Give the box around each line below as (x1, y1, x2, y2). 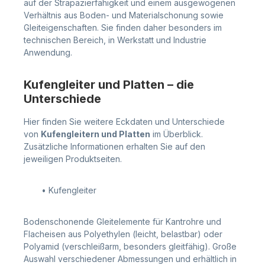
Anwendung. (24, 47, 72, 57)
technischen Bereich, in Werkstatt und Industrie (24, 34, 206, 45)
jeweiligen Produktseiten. (24, 153, 124, 164)
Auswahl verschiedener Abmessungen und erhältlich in (24, 253, 237, 264)
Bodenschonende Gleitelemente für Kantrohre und (24, 216, 221, 227)
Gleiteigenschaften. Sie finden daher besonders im (24, 22, 222, 33)
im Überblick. (150, 128, 203, 139)
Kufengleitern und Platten (41, 128, 150, 139)
